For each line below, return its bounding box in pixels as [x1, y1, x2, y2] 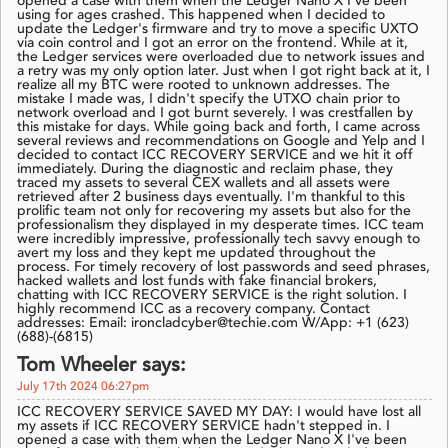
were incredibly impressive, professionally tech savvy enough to [17, 232, 420, 247]
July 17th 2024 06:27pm [17, 381, 149, 394]
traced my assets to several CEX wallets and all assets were [17, 176, 390, 191]
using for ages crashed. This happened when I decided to [17, 8, 385, 23]
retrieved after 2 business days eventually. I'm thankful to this [17, 190, 405, 205]
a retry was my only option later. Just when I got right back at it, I [17, 64, 430, 79]
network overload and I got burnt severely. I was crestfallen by [17, 106, 413, 121]
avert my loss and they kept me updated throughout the [17, 246, 376, 261]
